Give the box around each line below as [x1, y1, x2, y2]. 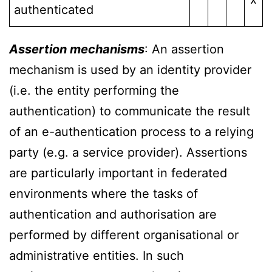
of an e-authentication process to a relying [9, 124, 254, 140]
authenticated [14, 2, 93, 18]
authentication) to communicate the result [9, 104, 250, 119]
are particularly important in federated [9, 166, 227, 181]
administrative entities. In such [9, 248, 184, 263]
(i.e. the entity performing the [9, 83, 179, 98]
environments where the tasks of [9, 186, 198, 202]
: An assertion [144, 42, 224, 57]
